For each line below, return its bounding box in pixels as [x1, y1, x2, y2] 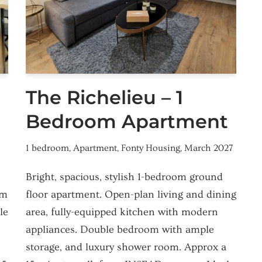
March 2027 [184, 143, 233, 154]
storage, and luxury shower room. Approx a [26, 241, 226, 254]
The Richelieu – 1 [26, 86, 183, 109]
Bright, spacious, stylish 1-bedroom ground [26, 171, 223, 184]
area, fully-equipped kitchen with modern [26, 206, 218, 219]
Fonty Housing [121, 143, 180, 154]
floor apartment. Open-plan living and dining [26, 188, 236, 201]
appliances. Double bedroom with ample [26, 223, 214, 236]
